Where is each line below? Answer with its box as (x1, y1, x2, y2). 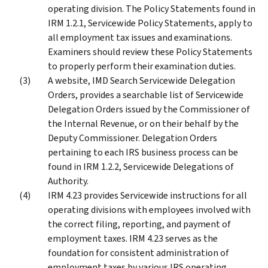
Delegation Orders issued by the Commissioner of (48, 102, 250, 115)
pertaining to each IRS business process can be (48, 145, 238, 159)
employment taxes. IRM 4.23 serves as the (48, 232, 218, 245)
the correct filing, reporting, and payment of (48, 217, 231, 230)
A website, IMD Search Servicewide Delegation (48, 74, 235, 87)
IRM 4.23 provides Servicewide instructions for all (48, 188, 247, 202)
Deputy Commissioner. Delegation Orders (48, 131, 217, 144)
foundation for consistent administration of (48, 246, 229, 259)
